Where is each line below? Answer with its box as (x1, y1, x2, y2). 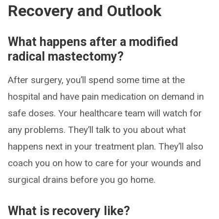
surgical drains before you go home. (8, 174, 155, 186)
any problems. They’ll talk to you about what (8, 124, 186, 136)
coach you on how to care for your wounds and (8, 157, 201, 169)
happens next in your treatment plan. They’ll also (8, 141, 203, 153)
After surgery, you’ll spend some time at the (8, 74, 185, 86)
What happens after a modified (8, 35, 178, 49)
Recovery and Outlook (8, 1, 161, 21)
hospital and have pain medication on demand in (8, 91, 204, 103)
